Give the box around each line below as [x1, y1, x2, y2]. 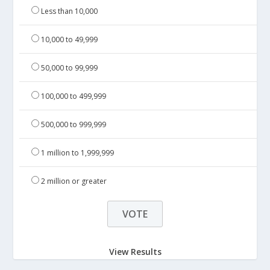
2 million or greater [41, 176, 107, 186]
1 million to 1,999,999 [41, 148, 115, 158]
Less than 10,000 [41, 6, 98, 16]
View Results [108, 245, 162, 257]
